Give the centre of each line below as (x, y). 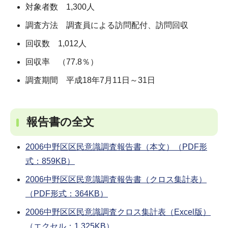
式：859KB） (50, 161)
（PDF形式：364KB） (67, 193)
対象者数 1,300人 (60, 7)
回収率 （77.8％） (62, 62)
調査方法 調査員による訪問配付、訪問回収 (107, 25)
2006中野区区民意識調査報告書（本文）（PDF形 (116, 147)
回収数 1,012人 (56, 43)
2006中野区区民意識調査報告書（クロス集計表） (116, 179)
